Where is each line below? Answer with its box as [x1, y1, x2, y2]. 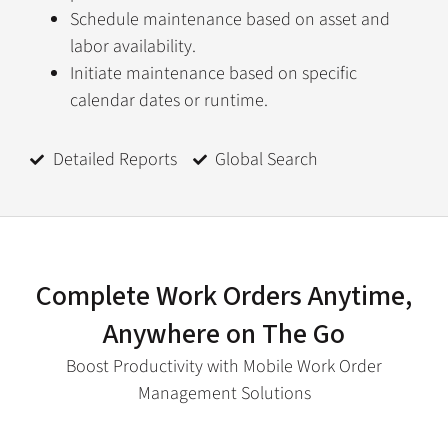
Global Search [215, 147, 318, 173]
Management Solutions [137, 381, 311, 407]
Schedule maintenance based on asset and [70, 7, 390, 33]
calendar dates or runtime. [70, 88, 268, 114]
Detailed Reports [52, 147, 177, 173]
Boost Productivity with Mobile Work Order [66, 354, 382, 380]
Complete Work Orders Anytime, [36, 276, 412, 317]
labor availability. [70, 34, 196, 60]
